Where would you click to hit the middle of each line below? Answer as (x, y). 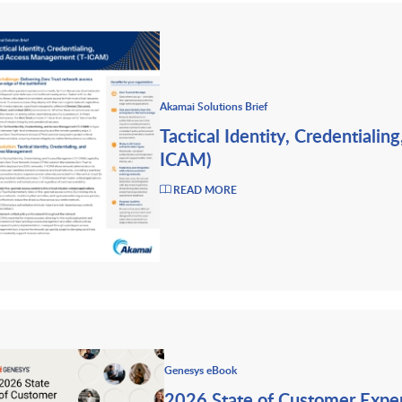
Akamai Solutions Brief (214, 106)
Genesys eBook (201, 370)
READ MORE (205, 189)
